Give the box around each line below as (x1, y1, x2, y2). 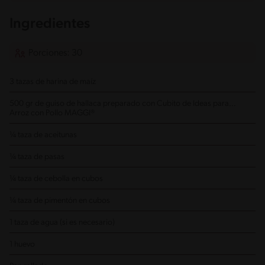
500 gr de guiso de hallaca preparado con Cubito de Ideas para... (9, 99, 235, 108)
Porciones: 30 (28, 49, 82, 59)
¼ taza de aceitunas (9, 130, 77, 140)
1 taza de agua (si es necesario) (9, 218, 115, 227)
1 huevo (9, 240, 35, 249)
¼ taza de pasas (9, 152, 64, 161)
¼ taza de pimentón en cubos (9, 196, 110, 205)
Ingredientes (9, 17, 90, 31)
